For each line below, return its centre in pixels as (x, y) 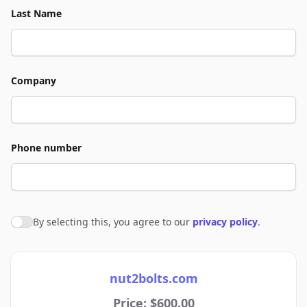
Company (34, 81)
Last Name (36, 13)
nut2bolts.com (153, 278)
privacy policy (225, 222)
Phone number (46, 148)
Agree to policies (54, 224)
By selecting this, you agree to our (113, 222)
